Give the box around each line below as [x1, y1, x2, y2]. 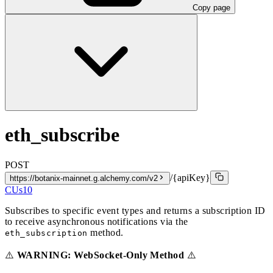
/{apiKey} [170, 172, 210, 183]
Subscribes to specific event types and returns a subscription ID [5, 205, 266, 216]
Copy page [193, 2, 230, 12]
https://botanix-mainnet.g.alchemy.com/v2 [10, 173, 158, 183]
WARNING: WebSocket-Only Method [16, 249, 185, 260]
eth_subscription [5, 228, 88, 238]
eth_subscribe [5, 124, 119, 146]
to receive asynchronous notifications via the [5, 216, 188, 227]
